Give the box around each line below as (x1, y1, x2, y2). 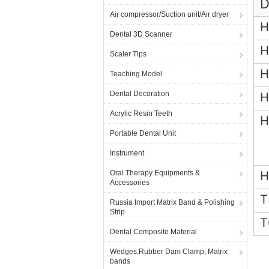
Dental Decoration (110, 89, 169, 98)
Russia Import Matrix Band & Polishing (110, 198, 235, 207)
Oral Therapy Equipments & (110, 169, 200, 177)
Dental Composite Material (110, 228, 197, 236)
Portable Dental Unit (110, 129, 176, 138)
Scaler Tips (110, 50, 147, 58)
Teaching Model (110, 70, 162, 78)
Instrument (110, 149, 144, 157)
